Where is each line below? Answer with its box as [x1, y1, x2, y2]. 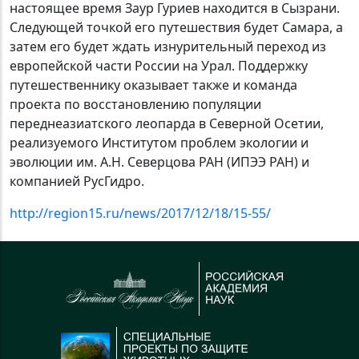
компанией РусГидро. [10, 172, 144, 191]
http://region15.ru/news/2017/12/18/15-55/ [10, 204, 271, 223]
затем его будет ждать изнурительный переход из [10, 38, 326, 56]
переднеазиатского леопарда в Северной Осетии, [10, 115, 324, 133]
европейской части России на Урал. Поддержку [10, 57, 308, 75]
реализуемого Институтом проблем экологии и [10, 134, 309, 152]
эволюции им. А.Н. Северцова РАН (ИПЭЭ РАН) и [10, 153, 309, 171]
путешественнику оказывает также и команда [10, 76, 297, 95]
